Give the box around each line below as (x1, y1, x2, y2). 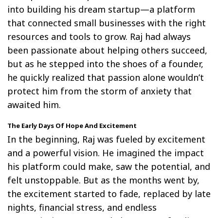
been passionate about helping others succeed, (7, 44, 207, 56)
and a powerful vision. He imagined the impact (7, 146, 204, 159)
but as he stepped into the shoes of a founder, (7, 57, 203, 70)
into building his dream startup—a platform (7, 3, 195, 15)
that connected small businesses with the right (7, 17, 206, 29)
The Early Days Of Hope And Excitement (7, 121, 137, 130)
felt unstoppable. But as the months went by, (7, 174, 200, 186)
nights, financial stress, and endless (7, 201, 157, 213)
